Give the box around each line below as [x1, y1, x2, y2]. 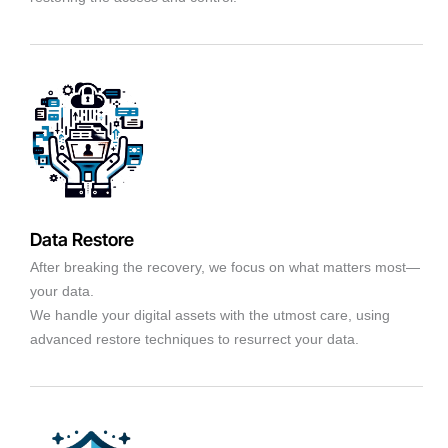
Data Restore [30, 228, 134, 250]
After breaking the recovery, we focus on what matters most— [30, 258, 420, 275]
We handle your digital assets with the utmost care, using [30, 306, 390, 323]
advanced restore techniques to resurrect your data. [30, 330, 359, 347]
